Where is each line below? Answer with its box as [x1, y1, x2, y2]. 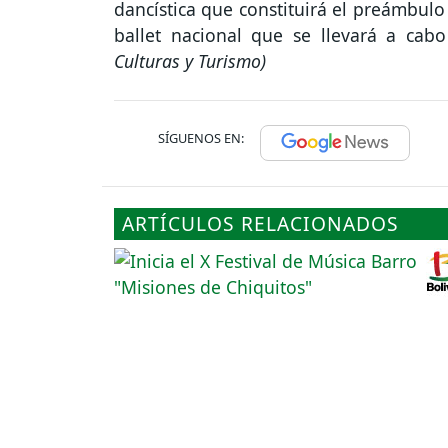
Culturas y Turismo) [114, 49, 266, 74]
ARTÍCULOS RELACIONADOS [122, 210, 399, 238]
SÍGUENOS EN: [158, 129, 244, 148]
